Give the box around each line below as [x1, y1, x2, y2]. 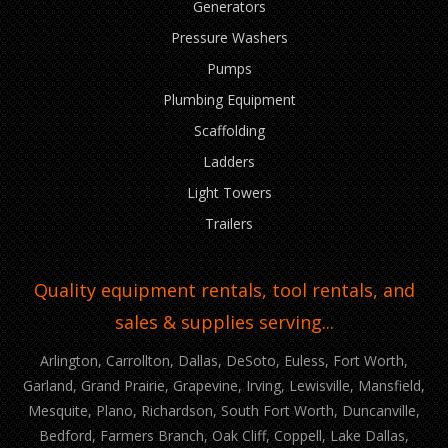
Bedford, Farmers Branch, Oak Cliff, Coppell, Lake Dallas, [39, 426, 409, 445]
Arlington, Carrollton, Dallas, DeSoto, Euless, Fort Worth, [40, 351, 408, 370]
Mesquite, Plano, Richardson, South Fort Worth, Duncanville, [28, 401, 420, 420]
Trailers [205, 214, 253, 233]
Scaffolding [193, 121, 265, 140]
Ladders [203, 152, 255, 171]
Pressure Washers [170, 28, 288, 47]
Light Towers [186, 183, 272, 202]
